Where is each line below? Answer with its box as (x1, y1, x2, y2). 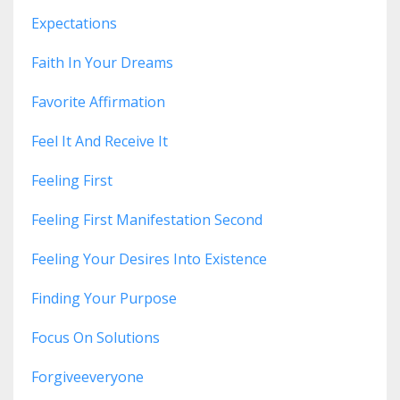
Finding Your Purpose (31, 288, 177, 309)
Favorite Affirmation (31, 92, 165, 112)
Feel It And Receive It (31, 131, 168, 152)
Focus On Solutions (31, 328, 160, 348)
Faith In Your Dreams (31, 53, 173, 73)
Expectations (31, 13, 117, 34)
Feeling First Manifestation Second (31, 210, 262, 230)
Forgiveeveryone (31, 367, 144, 387)
